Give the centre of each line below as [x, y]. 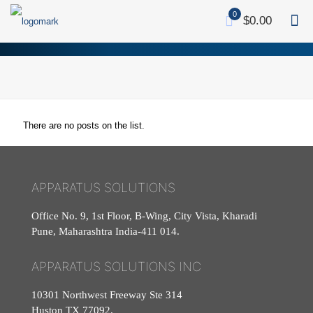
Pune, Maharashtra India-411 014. [105, 231]
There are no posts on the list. [84, 125]
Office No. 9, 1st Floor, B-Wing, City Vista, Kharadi [144, 216]
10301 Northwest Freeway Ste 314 [107, 295]
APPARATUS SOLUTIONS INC [116, 267]
